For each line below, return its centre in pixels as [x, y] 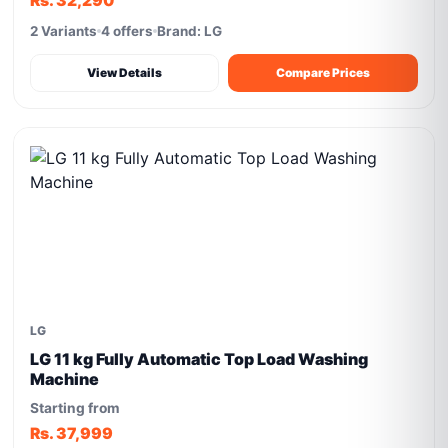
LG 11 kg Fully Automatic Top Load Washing [199, 359]
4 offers [127, 31]
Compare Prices [323, 72]
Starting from [75, 408]
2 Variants [64, 31]
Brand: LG [190, 31]
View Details [125, 72]
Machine [65, 379]
